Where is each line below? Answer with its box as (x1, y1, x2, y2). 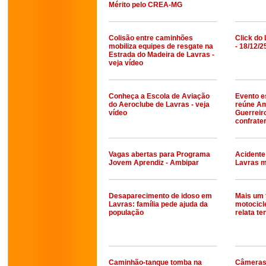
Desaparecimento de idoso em (109, 192, 212, 200)
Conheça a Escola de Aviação (109, 92, 210, 100)
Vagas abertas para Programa (109, 150, 210, 159)
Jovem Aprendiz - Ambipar (109, 159, 199, 167)
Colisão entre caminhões (109, 34, 193, 42)
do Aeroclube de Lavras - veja (109, 100, 210, 109)
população (109, 208, 144, 217)
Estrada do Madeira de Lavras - (109, 50, 214, 59)
